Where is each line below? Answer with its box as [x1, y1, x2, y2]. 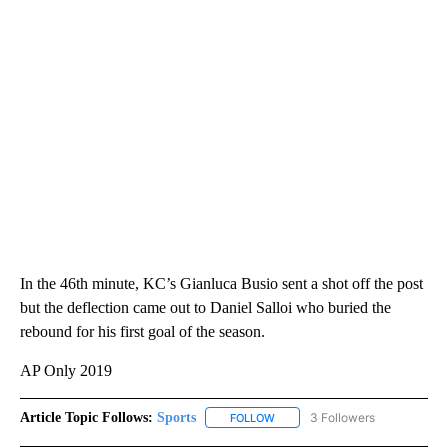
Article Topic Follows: [20, 409, 153, 425]
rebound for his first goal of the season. [20, 322, 265, 340]
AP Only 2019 [20, 361, 112, 379]
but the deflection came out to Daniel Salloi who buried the [20, 298, 391, 316]
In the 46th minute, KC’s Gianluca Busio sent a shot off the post [20, 274, 423, 292]
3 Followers [310, 409, 375, 425]
